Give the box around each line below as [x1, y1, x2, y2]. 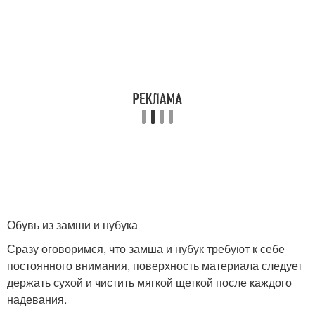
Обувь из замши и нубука [7, 217, 138, 233]
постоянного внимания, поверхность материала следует [7, 257, 302, 274]
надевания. [7, 291, 67, 307]
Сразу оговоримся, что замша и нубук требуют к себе [7, 240, 285, 257]
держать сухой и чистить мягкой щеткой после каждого [7, 274, 292, 290]
